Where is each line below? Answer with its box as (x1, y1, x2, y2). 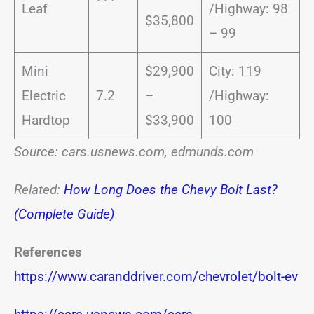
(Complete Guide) (14, 205, 114, 222)
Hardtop (21, 111, 70, 128)
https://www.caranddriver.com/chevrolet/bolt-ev (14, 268, 298, 285)
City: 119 (208, 62, 261, 79)
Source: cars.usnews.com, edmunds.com (14, 143, 254, 160)
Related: (14, 181, 64, 198)
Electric (21, 87, 66, 104)
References (14, 243, 82, 260)
